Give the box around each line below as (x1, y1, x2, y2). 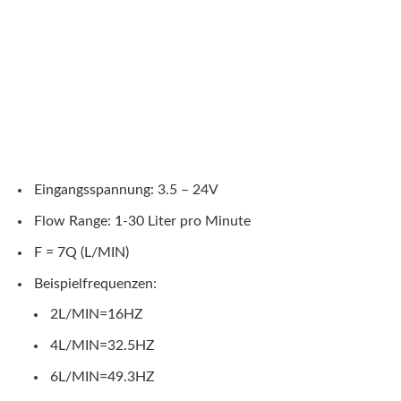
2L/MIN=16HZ (50, 307, 143, 322)
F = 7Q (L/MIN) (34, 244, 129, 260)
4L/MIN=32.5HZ (50, 338, 155, 354)
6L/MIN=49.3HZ (50, 370, 155, 385)
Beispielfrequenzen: (34, 276, 157, 291)
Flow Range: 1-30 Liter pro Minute (34, 213, 251, 228)
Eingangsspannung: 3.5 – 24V (34, 182, 218, 197)
